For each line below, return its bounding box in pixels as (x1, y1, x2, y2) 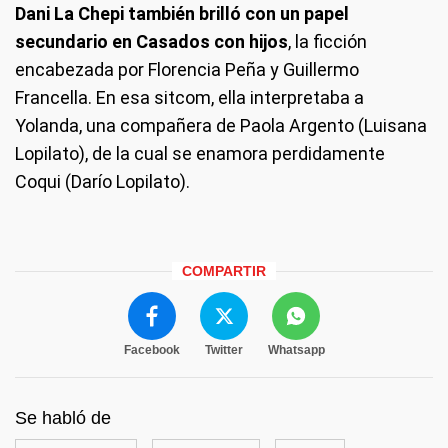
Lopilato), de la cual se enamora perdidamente (15, 142, 385, 164)
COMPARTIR (182, 262, 266, 279)
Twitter (204, 342, 243, 357)
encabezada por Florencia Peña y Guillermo (15, 58, 359, 80)
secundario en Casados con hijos (15, 30, 288, 52)
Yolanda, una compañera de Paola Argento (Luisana (15, 114, 427, 136)
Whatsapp (267, 342, 325, 357)
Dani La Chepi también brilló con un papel (15, 2, 349, 24)
